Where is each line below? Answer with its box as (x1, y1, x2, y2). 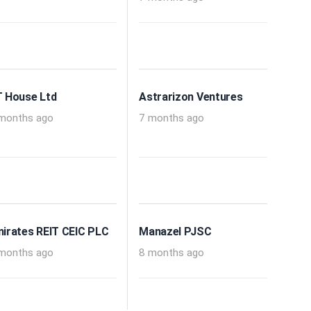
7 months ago (139, 112, 205, 125)
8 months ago (139, 246, 205, 260)
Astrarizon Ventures (139, 90, 243, 104)
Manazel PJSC (139, 225, 212, 239)
